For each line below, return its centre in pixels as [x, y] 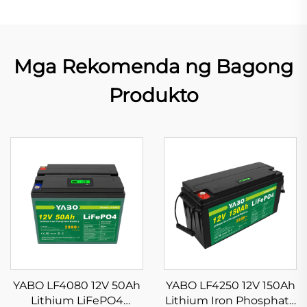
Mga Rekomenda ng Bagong [153, 66]
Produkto [153, 95]
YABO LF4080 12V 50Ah [77, 285]
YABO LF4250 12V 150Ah [230, 285]
